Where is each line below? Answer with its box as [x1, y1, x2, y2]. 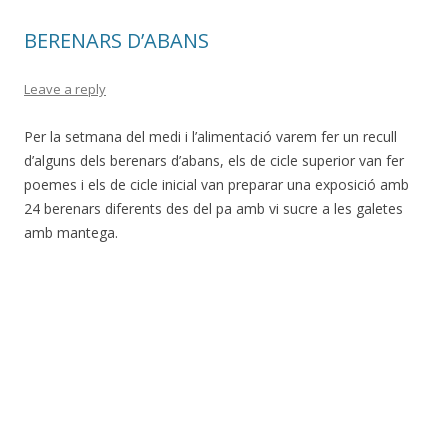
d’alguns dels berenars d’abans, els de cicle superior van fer [24, 151, 404, 170]
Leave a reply [24, 80, 106, 98]
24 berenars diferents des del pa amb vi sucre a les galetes [24, 199, 403, 218]
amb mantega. [24, 223, 118, 242]
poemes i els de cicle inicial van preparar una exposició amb [24, 175, 409, 194]
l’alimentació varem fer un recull [192, 127, 397, 146]
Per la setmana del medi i [24, 127, 188, 146]
